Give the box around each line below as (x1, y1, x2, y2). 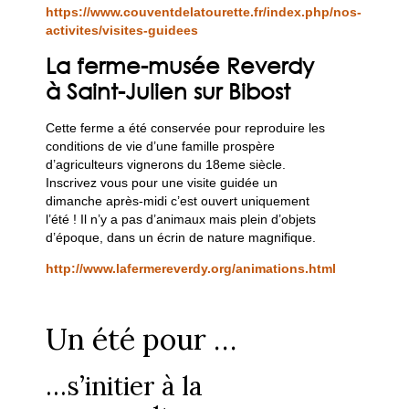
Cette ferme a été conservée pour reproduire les (46, 120, 326, 135)
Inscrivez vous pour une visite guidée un (46, 174, 278, 190)
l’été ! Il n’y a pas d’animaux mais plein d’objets (46, 211, 317, 226)
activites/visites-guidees (46, 23, 199, 38)
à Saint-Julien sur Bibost (46, 77, 291, 104)
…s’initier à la (46, 370, 204, 404)
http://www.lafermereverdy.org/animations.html (46, 261, 337, 277)
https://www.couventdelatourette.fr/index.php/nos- (46, 5, 362, 20)
